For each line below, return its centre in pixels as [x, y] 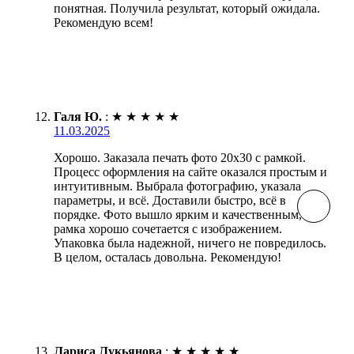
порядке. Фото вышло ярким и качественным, [178, 214]
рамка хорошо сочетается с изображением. [168, 228]
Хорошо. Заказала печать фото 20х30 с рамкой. [180, 157]
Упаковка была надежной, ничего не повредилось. [190, 243]
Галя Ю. [78, 116]
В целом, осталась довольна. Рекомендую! [168, 257]
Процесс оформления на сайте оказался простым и [190, 171]
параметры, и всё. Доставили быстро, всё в [170, 200]
